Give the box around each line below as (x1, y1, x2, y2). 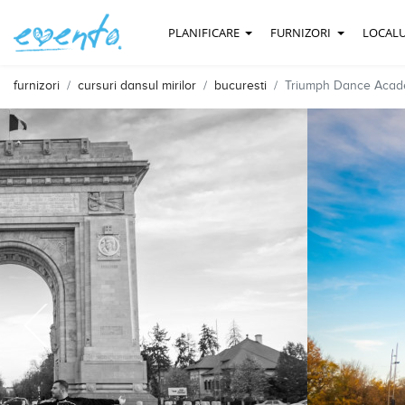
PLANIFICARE (168, 24, 242, 41)
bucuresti (214, 79, 267, 93)
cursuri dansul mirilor (78, 79, 196, 93)
